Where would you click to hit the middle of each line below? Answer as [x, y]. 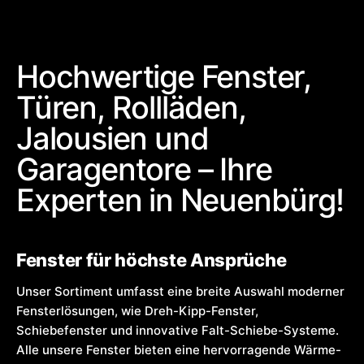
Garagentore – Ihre [144, 169]
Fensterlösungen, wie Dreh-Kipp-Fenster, [137, 310]
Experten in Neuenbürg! [180, 199]
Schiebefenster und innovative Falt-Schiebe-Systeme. [178, 330]
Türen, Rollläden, [131, 107]
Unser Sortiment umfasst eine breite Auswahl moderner [180, 291]
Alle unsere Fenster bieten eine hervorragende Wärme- [179, 349]
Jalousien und [113, 138]
